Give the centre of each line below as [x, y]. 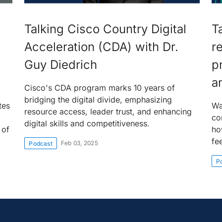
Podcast [41, 143]
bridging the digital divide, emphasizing [98, 100]
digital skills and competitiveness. [87, 123]
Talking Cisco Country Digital [106, 29]
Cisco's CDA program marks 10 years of [100, 88]
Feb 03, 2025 [79, 143]
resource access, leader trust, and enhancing [108, 111]
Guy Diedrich [61, 65]
